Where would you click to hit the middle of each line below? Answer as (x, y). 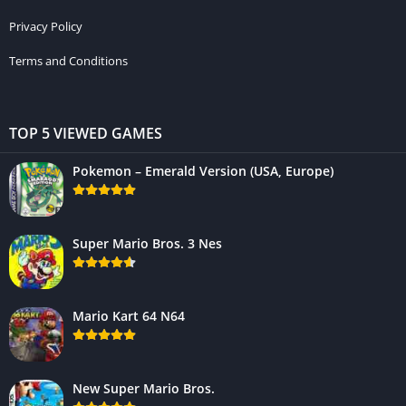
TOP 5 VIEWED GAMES (86, 133)
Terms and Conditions (68, 60)
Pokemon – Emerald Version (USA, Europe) (203, 170)
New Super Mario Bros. (144, 388)
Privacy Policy (46, 26)
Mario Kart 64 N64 (129, 315)
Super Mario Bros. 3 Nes (147, 243)
